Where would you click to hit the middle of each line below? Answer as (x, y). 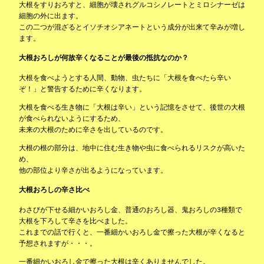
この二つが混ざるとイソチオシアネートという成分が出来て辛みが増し (132, 27)
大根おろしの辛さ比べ (54, 190)
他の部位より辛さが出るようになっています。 (93, 170)
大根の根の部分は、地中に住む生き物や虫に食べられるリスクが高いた (132, 148)
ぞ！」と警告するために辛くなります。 (82, 89)
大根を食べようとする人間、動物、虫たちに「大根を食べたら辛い (125, 78)
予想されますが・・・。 (58, 243)
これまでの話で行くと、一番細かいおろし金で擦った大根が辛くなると (132, 232)
